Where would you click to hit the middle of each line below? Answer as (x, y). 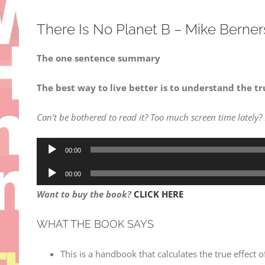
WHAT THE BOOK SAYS (95, 224)
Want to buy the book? (85, 194)
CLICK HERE (159, 194)
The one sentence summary (98, 58)
